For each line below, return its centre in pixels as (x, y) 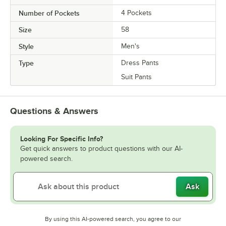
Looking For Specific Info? (62, 138)
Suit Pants (136, 77)
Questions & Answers (54, 111)
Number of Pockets (49, 13)
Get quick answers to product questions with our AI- (101, 148)
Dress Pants (140, 63)
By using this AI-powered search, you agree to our (113, 219)
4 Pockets (136, 13)
